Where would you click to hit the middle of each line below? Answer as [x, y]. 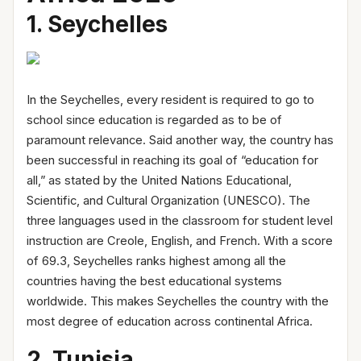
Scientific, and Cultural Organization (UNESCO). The [168, 200]
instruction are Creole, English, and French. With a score [180, 241]
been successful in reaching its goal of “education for [172, 160]
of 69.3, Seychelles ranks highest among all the [156, 261]
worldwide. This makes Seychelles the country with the [178, 301]
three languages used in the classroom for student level [180, 220]
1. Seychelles [97, 24]
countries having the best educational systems [154, 281]
